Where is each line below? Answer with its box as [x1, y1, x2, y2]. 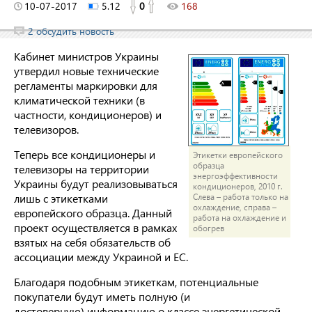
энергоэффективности [193, 171, 279, 182]
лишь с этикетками [14, 191, 108, 205]
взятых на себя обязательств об [14, 235, 171, 249]
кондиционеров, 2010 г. [193, 181, 283, 192]
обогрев [193, 223, 225, 234]
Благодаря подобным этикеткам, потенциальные [14, 274, 258, 289]
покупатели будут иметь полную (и [14, 289, 190, 304]
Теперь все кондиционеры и [14, 147, 155, 162]
